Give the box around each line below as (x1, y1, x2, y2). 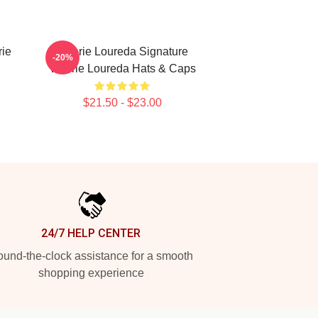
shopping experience (38, 267, 144, 279)
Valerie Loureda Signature (56, 45, 188, 57)
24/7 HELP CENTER (41, 226, 141, 240)
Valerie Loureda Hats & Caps (48, 62, 196, 75)
